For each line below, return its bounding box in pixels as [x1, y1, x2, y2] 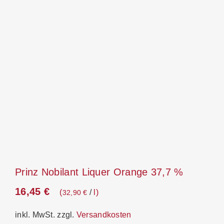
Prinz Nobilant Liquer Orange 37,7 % [15, 166, 183, 177]
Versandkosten [76, 209, 131, 219]
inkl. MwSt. [15, 209, 55, 219]
